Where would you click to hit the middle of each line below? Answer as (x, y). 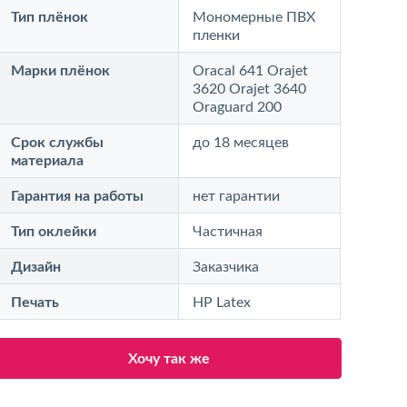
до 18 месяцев (241, 143)
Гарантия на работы (78, 196)
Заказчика (226, 267)
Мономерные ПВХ (254, 17)
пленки (217, 35)
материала (48, 161)
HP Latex (222, 303)
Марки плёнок (61, 71)
